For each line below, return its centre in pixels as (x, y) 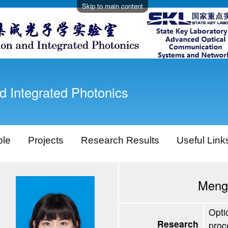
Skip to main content (112, 6)
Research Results (120, 140)
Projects (46, 140)
